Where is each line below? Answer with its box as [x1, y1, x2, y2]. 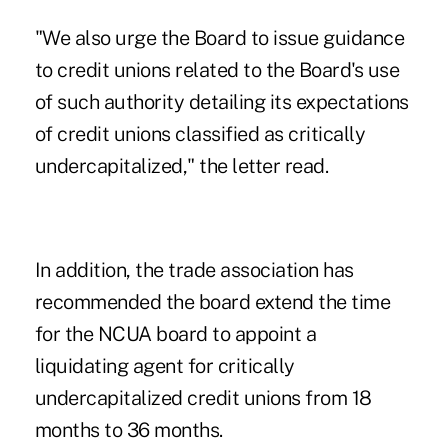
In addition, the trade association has [34, 258, 354, 283]
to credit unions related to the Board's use [34, 58, 400, 83]
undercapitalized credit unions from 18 [34, 386, 372, 411]
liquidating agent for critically [34, 354, 295, 379]
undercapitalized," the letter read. [34, 154, 329, 179]
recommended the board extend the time [34, 290, 391, 315]
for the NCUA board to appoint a [34, 322, 317, 347]
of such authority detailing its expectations [34, 90, 409, 115]
